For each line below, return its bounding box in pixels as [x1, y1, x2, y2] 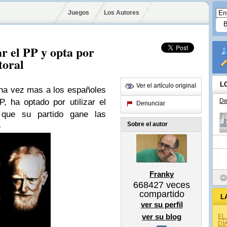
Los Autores [103, 9, 139, 16]
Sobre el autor [127, 121, 168, 128]
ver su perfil [140, 200, 183, 209]
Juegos [68, 9, 89, 16]
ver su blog [142, 212, 181, 221]
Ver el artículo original [136, 82, 196, 89]
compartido [139, 189, 184, 199]
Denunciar [136, 100, 165, 107]
